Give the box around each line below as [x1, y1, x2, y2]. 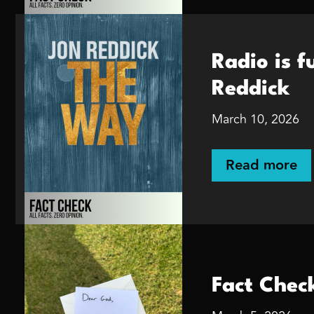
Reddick [212, 79, 289, 100]
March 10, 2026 [212, 109, 299, 129]
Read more [226, 154, 297, 177]
